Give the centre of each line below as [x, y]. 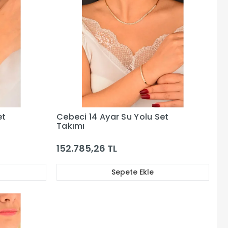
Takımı [70, 126]
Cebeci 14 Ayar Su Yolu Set [112, 117]
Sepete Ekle [133, 172]
